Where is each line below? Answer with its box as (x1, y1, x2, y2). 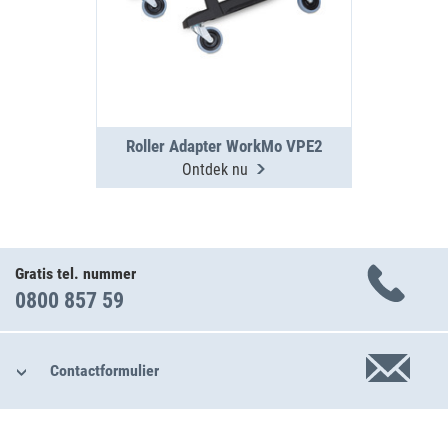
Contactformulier (49, 361, 159, 380)
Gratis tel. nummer (15, 264, 136, 283)
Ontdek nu (181, 160, 256, 179)
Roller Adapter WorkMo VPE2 (125, 136, 323, 156)
